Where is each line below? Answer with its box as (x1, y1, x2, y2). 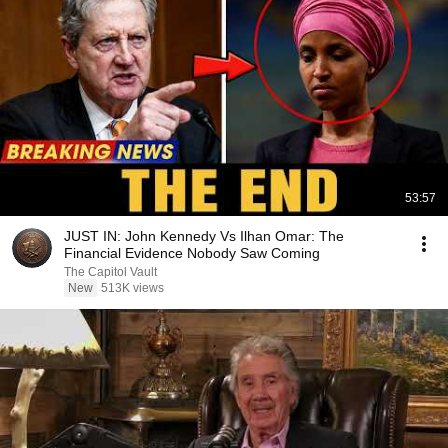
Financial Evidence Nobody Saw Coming (64, 245, 320, 261)
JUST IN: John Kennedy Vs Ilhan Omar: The (64, 228, 344, 244)
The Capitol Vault (64, 265, 157, 279)
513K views (101, 281, 164, 295)
